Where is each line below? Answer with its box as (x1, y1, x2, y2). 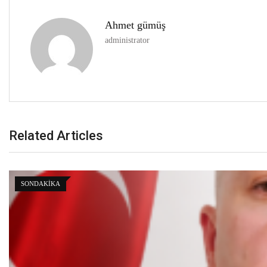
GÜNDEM (21, 180, 50, 187)
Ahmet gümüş (105, 19, 166, 30)
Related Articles (9, 128, 103, 143)
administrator (105, 35, 150, 44)
